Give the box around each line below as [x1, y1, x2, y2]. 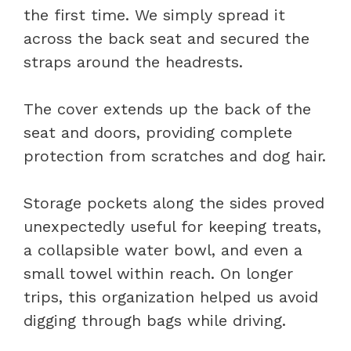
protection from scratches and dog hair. [24, 146, 326, 165]
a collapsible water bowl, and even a [24, 240, 302, 259]
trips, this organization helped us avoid [24, 287, 318, 306]
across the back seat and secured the [24, 28, 309, 48]
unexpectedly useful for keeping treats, [24, 216, 321, 236]
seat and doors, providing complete [24, 122, 292, 142]
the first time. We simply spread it [24, 5, 285, 24]
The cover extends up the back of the [24, 99, 311, 118]
